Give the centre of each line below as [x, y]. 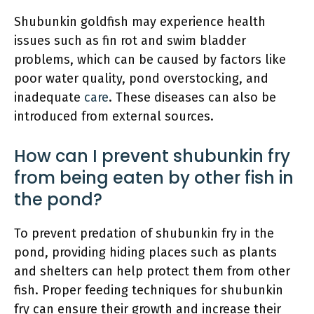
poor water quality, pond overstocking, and [141, 78]
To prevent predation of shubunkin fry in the [144, 233]
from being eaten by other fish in [154, 177]
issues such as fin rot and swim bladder [130, 40]
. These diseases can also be [192, 97]
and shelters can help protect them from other [152, 271]
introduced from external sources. [114, 116]
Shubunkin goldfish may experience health [140, 21]
